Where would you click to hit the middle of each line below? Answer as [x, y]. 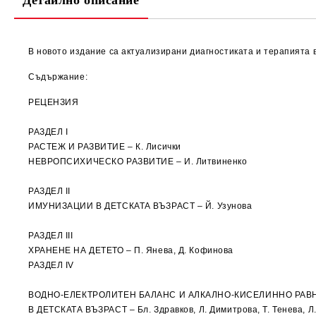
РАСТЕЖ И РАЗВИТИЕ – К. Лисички [105, 147]
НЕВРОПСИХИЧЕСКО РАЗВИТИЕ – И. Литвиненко [138, 162]
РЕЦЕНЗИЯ [54, 102]
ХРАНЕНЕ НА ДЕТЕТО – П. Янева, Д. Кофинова [131, 250]
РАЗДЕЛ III [51, 236]
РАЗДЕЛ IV [51, 265]
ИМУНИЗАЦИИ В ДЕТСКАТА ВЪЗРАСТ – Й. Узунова [140, 206]
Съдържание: [58, 77]
